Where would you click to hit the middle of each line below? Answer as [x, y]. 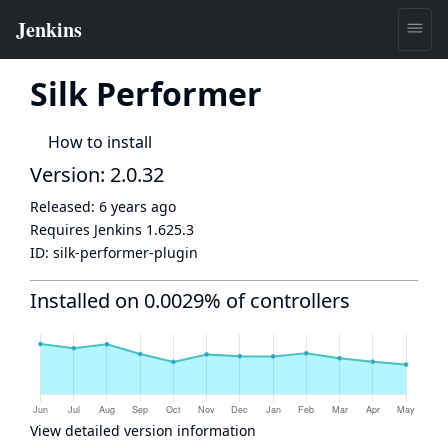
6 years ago [137, 206]
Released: [64, 206]
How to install [100, 142]
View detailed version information [143, 430]
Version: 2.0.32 [97, 174]
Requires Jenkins [88, 229]
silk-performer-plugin [125, 252]
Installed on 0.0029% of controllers [190, 300]
